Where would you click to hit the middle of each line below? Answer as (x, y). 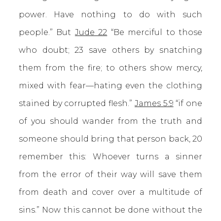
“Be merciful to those (155, 32)
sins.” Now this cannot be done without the (110, 210)
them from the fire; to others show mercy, (110, 68)
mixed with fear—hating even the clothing (110, 86)
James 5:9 (154, 103)
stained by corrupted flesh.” (77, 103)
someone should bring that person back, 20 (110, 139)
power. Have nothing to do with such (110, 15)
